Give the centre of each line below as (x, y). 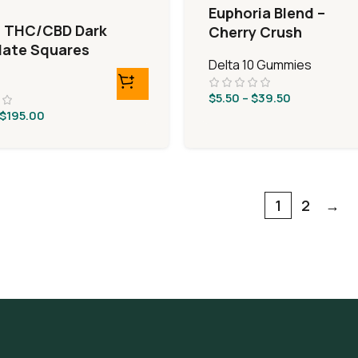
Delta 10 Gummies (260, 65)
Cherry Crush (255, 32)
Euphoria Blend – (267, 13)
